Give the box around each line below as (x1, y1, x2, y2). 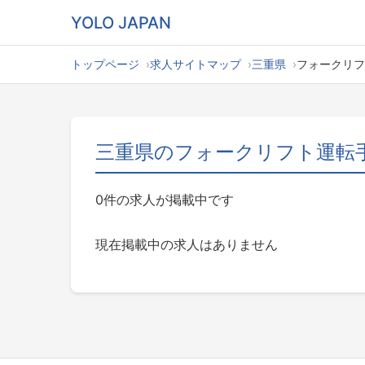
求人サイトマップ (150, 57, 241, 71)
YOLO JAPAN (71, 12, 171, 33)
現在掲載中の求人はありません (95, 236, 278, 253)
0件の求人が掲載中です (95, 191, 234, 208)
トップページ (71, 57, 139, 71)
